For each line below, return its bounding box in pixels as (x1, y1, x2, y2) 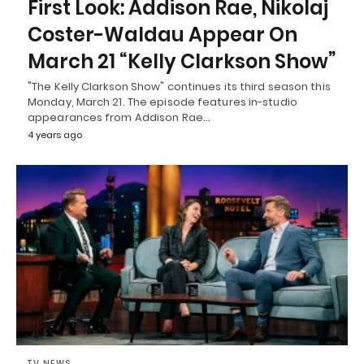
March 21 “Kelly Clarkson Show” (28, 48, 336, 76)
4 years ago (28, 128, 82, 142)
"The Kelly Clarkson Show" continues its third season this (28, 79, 331, 95)
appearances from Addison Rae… (28, 110, 210, 126)
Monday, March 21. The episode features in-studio (28, 94, 297, 110)
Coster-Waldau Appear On (28, 21, 297, 49)
